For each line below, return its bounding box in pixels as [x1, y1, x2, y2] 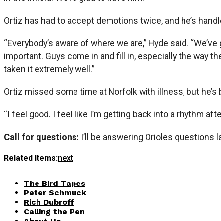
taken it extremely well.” [4, 63, 95, 74]
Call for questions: [4, 131, 81, 142]
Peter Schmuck [24, 187, 86, 197]
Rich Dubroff [24, 197, 74, 207]
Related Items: [4, 153, 58, 163]
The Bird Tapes [24, 178, 85, 188]
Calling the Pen [24, 206, 85, 216]
